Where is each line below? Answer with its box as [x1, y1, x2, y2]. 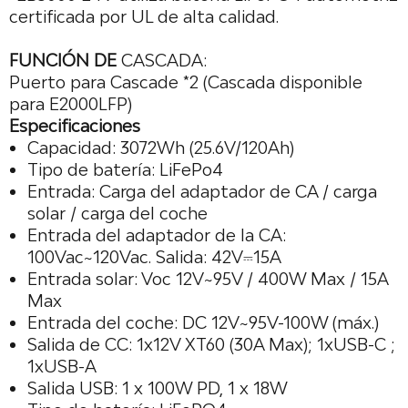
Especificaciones [9, 116, 140, 136]
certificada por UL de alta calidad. [9, 6, 279, 26]
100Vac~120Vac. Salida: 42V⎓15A [27, 247, 281, 267]
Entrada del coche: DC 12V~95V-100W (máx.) [27, 312, 379, 332]
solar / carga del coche [27, 203, 208, 223]
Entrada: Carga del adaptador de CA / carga [27, 181, 377, 201]
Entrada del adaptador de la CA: [27, 225, 286, 245]
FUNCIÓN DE [9, 50, 117, 70]
